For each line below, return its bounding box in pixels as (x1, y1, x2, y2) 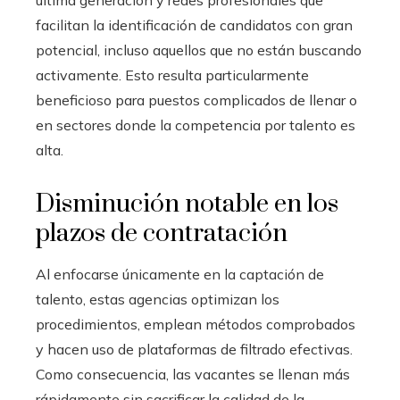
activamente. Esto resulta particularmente (36, 65, 309, 84)
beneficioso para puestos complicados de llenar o (36, 90, 357, 109)
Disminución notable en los (36, 187, 338, 220)
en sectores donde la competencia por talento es (36, 115, 355, 134)
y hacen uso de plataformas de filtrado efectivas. (36, 339, 353, 358)
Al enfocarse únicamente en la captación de (36, 264, 324, 283)
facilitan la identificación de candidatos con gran (36, 15, 353, 34)
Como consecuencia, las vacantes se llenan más (36, 364, 350, 383)
